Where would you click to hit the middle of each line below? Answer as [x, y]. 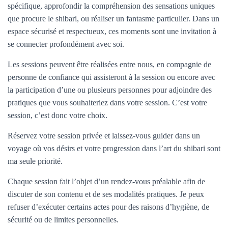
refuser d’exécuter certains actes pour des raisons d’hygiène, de [108, 207]
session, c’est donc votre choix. [58, 115]
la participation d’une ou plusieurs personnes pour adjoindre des [110, 90]
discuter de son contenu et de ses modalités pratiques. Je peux [106, 194]
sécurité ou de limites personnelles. [63, 220]
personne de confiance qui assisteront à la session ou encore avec [111, 77]
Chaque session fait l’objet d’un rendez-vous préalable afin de [106, 181]
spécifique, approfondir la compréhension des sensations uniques [111, 6]
